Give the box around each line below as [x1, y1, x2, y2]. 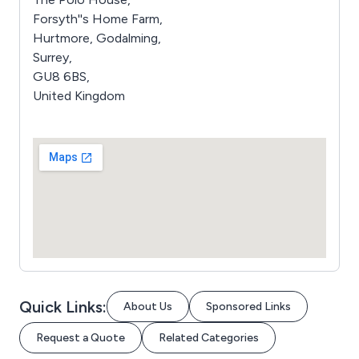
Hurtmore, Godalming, [33, 30, 161, 46]
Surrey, [33, 50, 72, 65]
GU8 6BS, [33, 69, 90, 84]
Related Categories [159, 331, 259, 345]
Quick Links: [19, 296, 107, 317]
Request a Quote [36, 331, 125, 345]
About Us [123, 300, 172, 313]
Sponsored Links [206, 300, 291, 313]
